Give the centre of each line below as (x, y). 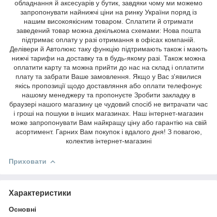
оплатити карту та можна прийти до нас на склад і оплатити (108, 68)
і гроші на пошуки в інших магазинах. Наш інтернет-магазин (108, 114)
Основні (23, 209)
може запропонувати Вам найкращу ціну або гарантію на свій (108, 123)
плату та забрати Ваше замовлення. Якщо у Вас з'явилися (108, 77)
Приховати (28, 162)
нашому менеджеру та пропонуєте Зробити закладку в (108, 95)
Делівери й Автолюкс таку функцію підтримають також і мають (108, 49)
